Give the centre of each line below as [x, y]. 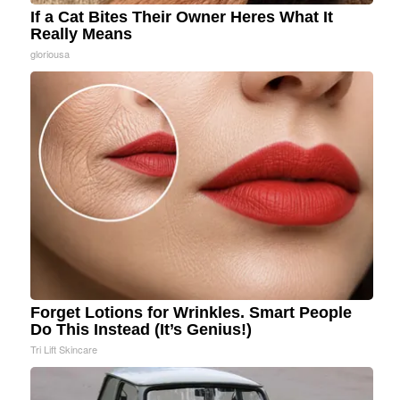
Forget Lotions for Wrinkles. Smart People [191, 313]
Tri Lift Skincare [64, 350]
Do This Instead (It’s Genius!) [141, 330]
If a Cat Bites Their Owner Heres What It [182, 17]
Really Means [81, 34]
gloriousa [50, 54]
